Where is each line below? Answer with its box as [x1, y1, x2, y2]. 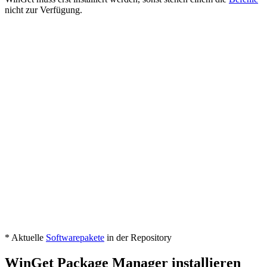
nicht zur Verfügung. [5, 4, 82, 15]
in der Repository [104, 232, 172, 243]
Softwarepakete [46, 232, 104, 243]
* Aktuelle [5, 232, 46, 243]
